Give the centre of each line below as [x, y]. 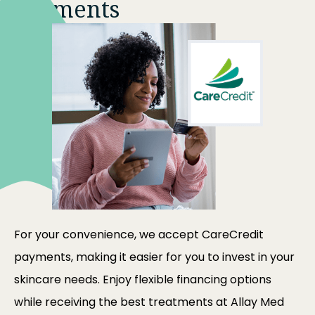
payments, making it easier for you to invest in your [154, 257]
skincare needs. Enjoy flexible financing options [143, 280]
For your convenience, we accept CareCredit [139, 235]
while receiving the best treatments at [122, 302]
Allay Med [257, 302]
